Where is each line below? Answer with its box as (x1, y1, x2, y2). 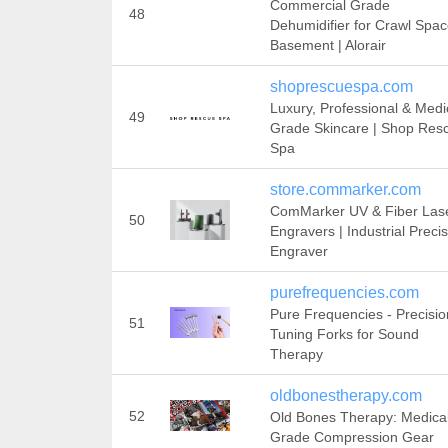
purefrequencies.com (269, 284, 419, 301)
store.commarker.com (269, 181, 421, 198)
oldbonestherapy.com (269, 387, 422, 404)
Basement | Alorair (269, 37, 386, 53)
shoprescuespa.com (269, 78, 413, 95)
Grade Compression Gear (269, 429, 434, 445)
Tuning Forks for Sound (269, 326, 419, 342)
